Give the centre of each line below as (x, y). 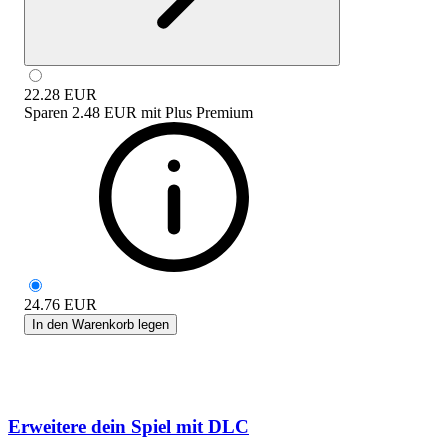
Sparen (46, 112)
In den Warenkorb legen (100, 324)
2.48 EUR (104, 112)
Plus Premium (209, 112)
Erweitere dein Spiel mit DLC (128, 426)
